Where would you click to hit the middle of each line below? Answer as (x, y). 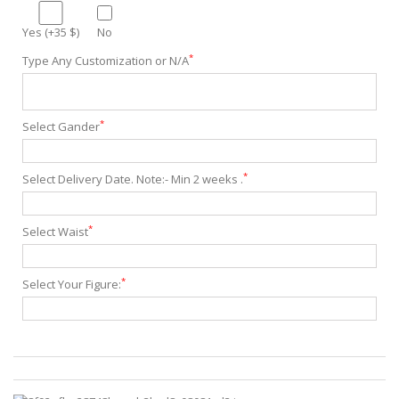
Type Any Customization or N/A (106, 61)
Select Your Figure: (72, 285)
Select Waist (55, 232)
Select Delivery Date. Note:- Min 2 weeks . (133, 179)
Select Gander (61, 127)
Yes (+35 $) (51, 33)
